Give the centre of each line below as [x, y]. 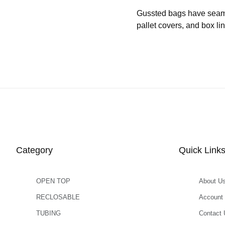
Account [211, 197]
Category [34, 150]
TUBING [48, 213]
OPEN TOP [53, 181]
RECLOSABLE [58, 197]
